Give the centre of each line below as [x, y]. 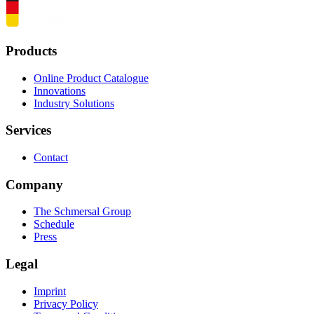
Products [31, 50]
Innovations [60, 90]
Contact [51, 157]
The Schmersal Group [82, 212]
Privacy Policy [66, 303]
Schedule [54, 224]
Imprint [50, 291]
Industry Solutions [74, 103]
